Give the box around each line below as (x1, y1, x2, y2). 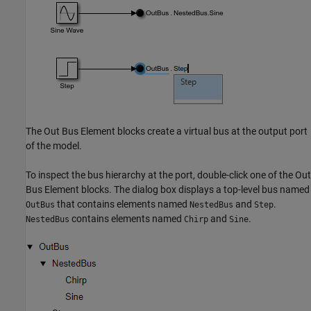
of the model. (26, 140, 82, 151)
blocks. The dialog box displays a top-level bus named (79, 183, 310, 195)
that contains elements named (55, 198, 190, 210)
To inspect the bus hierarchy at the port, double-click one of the (26, 169, 295, 180)
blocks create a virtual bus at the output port (115, 125, 308, 137)
